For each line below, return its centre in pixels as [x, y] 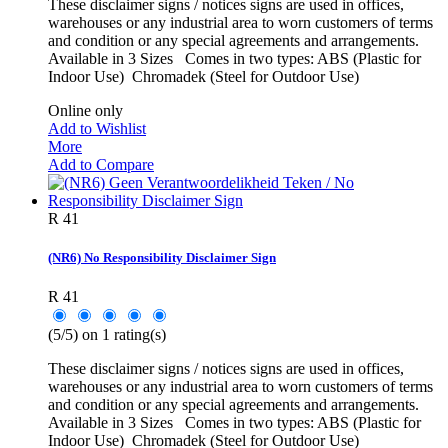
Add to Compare [101, 164]
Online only [85, 110]
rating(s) [138, 334]
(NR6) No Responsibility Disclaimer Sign [162, 257]
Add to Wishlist [97, 128]
